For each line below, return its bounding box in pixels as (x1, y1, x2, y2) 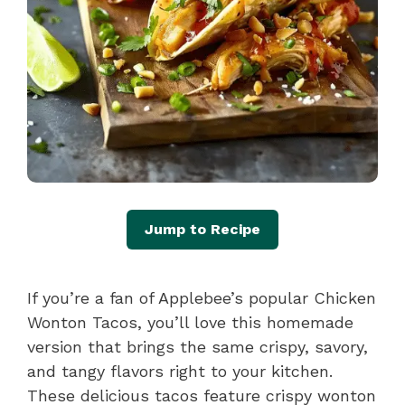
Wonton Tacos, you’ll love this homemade (27, 312, 353, 332)
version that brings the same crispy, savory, (27, 336, 368, 356)
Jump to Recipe (145, 220, 260, 238)
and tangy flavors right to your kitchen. (27, 361, 333, 381)
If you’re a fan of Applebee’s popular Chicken (27, 287, 376, 307)
